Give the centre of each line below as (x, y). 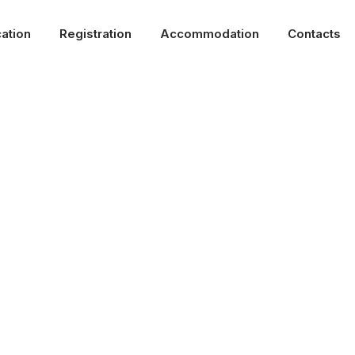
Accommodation (209, 34)
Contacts (314, 34)
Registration (95, 34)
